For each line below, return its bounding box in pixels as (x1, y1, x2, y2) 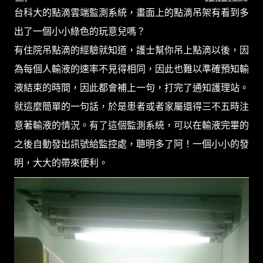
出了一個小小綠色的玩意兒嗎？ (14, 25, 146, 38)
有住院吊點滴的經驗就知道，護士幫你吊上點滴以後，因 (14, 44, 249, 56)
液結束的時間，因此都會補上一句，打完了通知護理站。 (14, 82, 249, 94)
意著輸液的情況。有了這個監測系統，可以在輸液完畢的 (14, 119, 249, 131)
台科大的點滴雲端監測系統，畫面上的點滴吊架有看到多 (14, 6, 249, 19)
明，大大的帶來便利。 (14, 157, 108, 169)
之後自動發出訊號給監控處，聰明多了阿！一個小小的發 (14, 138, 249, 150)
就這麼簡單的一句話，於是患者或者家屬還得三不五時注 (14, 100, 249, 113)
